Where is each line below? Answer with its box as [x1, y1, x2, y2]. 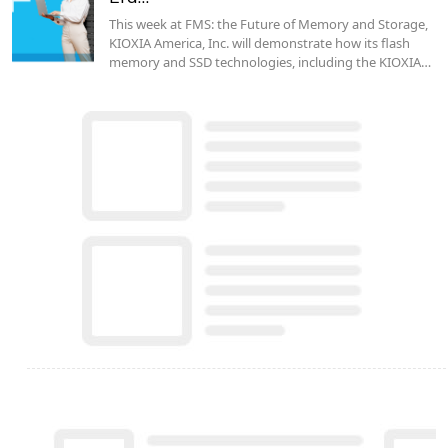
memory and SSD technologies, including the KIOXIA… [108, 52, 431, 71]
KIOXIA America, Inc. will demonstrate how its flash [108, 33, 410, 52]
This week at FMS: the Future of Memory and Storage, [108, 14, 428, 33]
